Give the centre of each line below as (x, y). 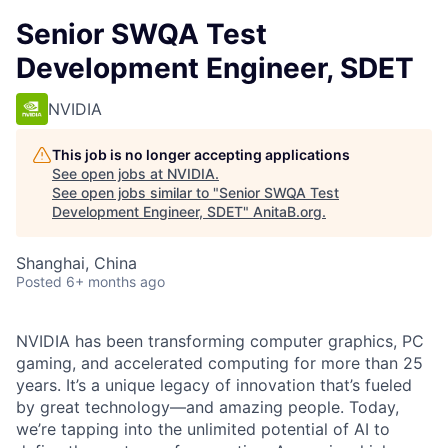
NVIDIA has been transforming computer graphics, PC (220, 341)
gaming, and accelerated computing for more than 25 (219, 363)
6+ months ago (115, 281)
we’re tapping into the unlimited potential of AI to (203, 429)
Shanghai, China (76, 263)
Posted (39, 281)
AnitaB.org (287, 211)
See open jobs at (109, 173)
